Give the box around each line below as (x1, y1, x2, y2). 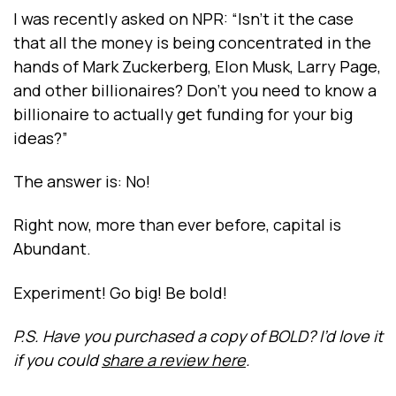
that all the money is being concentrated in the (13, 31, 371, 53)
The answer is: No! (13, 170, 150, 192)
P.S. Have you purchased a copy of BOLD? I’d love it (13, 325, 383, 347)
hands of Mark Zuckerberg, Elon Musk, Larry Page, (13, 55, 381, 77)
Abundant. (13, 238, 91, 260)
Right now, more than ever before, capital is (13, 214, 341, 236)
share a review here (102, 349, 246, 371)
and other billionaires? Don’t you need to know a (13, 79, 377, 101)
